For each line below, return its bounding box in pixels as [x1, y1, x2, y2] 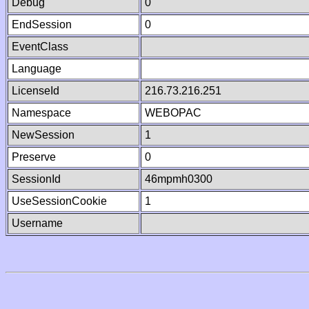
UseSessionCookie [12, 195, 107, 207]
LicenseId [12, 85, 59, 97]
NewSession [12, 129, 74, 141]
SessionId [12, 173, 61, 185]
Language [12, 63, 61, 74]
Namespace [12, 107, 71, 119]
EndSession [12, 19, 72, 30]
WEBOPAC [145, 107, 201, 119]
